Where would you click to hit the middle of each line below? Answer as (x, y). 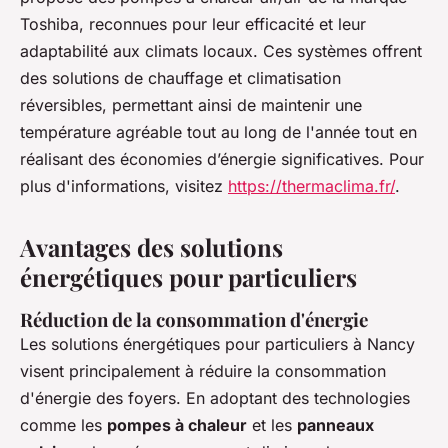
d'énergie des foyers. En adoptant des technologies (215, 398)
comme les (63, 425)
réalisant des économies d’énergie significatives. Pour (222, 159)
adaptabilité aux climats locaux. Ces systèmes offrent (221, 51)
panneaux (335, 425)
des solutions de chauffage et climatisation (180, 78)
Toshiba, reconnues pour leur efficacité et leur (193, 24)
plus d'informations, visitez (124, 186)
